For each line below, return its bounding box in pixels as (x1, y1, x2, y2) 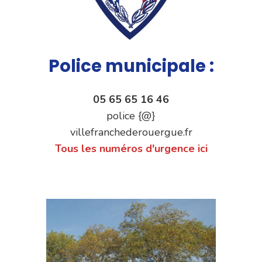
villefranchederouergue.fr (70, 125, 192, 139)
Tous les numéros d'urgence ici (54, 141, 208, 156)
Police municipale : (48, 53, 214, 78)
